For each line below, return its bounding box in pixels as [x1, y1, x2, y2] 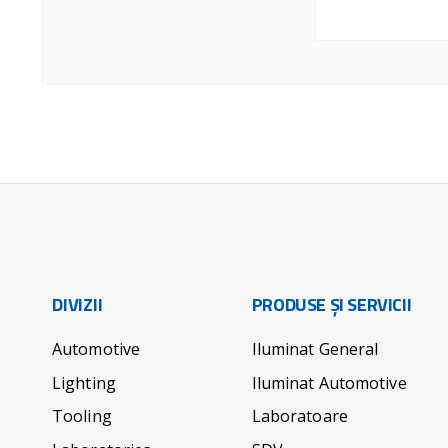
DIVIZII [52, 296, 103, 316]
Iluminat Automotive [251, 371, 407, 394]
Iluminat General [251, 338, 379, 361]
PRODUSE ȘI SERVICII [251, 296, 412, 316]
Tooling [52, 405, 112, 428]
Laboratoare [251, 405, 348, 428]
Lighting [52, 371, 116, 394]
